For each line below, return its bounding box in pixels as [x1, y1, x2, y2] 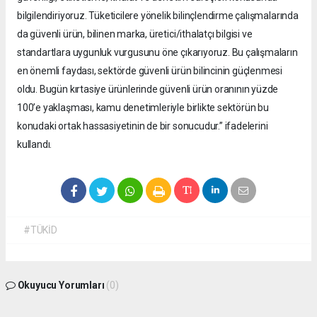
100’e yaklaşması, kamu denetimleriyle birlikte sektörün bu [17, 102, 269, 114]
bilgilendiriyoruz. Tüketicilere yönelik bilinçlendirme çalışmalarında [17, 10, 299, 22]
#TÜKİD [23, 224, 57, 236]
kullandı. [17, 139, 52, 151]
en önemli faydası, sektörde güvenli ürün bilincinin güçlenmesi [17, 65, 283, 77]
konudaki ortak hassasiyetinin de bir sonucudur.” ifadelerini [17, 120, 268, 132]
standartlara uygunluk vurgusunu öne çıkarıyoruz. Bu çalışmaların [17, 47, 298, 59]
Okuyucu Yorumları [15, 279, 107, 292]
